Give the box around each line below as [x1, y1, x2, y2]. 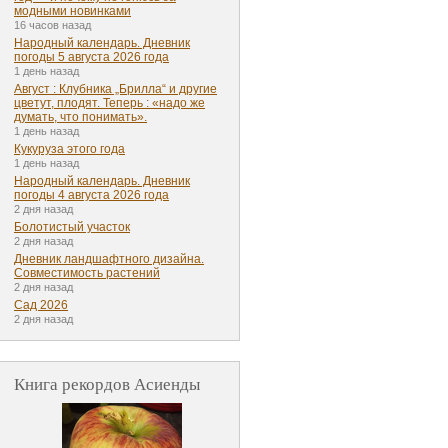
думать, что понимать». [14, 110, 147, 125]
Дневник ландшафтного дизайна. [14, 252, 204, 267]
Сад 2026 [14, 298, 68, 313]
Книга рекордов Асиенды [14, 372, 200, 396]
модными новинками [14, 4, 131, 19]
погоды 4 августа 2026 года [14, 188, 169, 203]
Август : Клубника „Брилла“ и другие [14, 82, 217, 97]
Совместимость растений [14, 266, 160, 281]
